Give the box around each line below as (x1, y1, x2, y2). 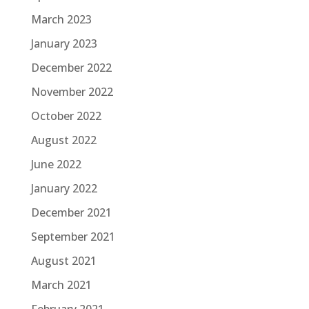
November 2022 (30, 84, 113, 99)
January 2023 (30, 36, 97, 51)
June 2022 (30, 157, 81, 172)
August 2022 (30, 132, 97, 148)
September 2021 (30, 229, 115, 244)
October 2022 (30, 108, 101, 123)
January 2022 (30, 181, 97, 196)
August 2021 (30, 253, 97, 268)
